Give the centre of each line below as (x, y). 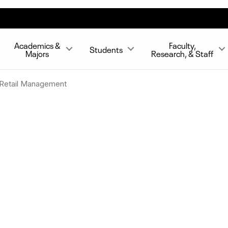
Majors (37, 53)
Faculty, (182, 45)
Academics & (37, 45)
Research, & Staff (182, 53)
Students (106, 49)
